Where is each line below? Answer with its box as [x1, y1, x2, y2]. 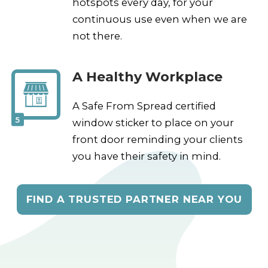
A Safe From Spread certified [72, 99, 217, 112]
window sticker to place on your [72, 116, 234, 129]
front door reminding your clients [72, 133, 243, 145]
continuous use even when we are [72, 13, 248, 25]
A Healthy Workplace [72, 69, 223, 86]
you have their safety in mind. [72, 150, 221, 162]
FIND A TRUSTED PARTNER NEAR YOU [26, 193, 242, 205]
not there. [72, 29, 123, 42]
